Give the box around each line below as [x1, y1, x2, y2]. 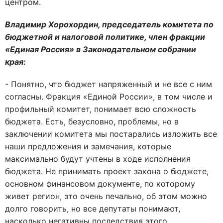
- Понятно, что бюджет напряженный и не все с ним [5, 79, 212, 89]
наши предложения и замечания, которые [5, 141, 171, 151]
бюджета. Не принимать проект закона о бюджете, [5, 166, 209, 176]
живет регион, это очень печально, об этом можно [5, 191, 207, 201]
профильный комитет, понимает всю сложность [5, 104, 196, 114]
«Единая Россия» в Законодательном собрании [5, 44, 196, 54]
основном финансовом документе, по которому [5, 179, 195, 189]
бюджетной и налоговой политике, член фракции [5, 32, 205, 42]
